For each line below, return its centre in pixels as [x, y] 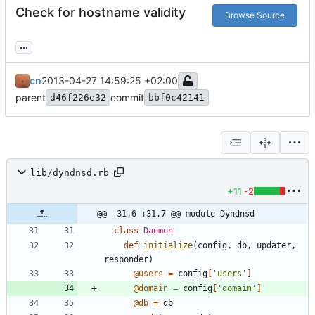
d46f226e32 [78, 98]
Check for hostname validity [101, 13]
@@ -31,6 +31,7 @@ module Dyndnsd [176, 214]
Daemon [158, 231]
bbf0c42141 [176, 98]
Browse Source [255, 15]
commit [127, 98]
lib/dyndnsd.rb [70, 172]
